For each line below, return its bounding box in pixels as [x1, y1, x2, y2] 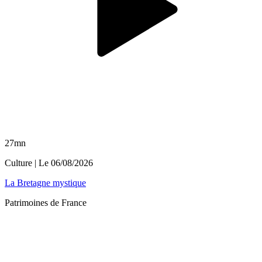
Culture [5, 158, 32, 168]
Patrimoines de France [5, 198, 87, 208]
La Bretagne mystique [5, 178, 86, 188]
